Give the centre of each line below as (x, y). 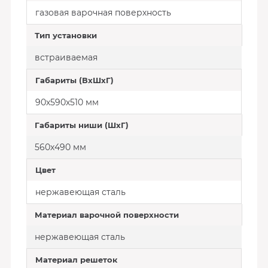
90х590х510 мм (67, 102)
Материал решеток (76, 260)
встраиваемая (66, 57)
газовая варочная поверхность (103, 13)
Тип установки (66, 35)
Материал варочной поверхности (106, 215)
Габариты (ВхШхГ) (74, 80)
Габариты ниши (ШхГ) (81, 125)
